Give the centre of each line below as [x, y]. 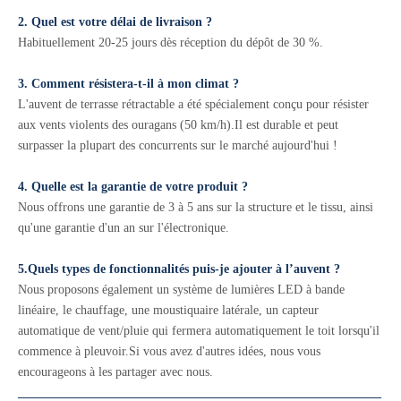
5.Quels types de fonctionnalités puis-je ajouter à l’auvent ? [179, 269]
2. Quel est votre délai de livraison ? [115, 22]
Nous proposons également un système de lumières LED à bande [181, 290]
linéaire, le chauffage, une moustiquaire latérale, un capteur [168, 310]
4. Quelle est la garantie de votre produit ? [133, 187]
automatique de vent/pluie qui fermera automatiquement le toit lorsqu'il [199, 331]
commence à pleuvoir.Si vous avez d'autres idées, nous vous [169, 351]
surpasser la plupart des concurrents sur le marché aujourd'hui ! [178, 145]
